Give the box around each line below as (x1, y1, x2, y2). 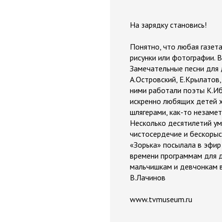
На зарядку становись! (130, 20, 207, 30)
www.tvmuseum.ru (130, 194, 192, 204)
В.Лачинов (130, 172, 166, 182)
